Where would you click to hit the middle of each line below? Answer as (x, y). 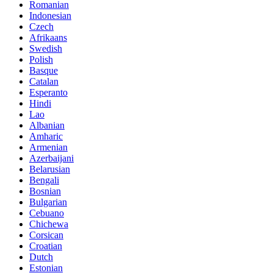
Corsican (46, 235)
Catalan (44, 82)
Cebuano (47, 213)
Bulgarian (48, 202)
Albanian (47, 126)
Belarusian (50, 169)
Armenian (48, 147)
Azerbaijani (51, 158)
